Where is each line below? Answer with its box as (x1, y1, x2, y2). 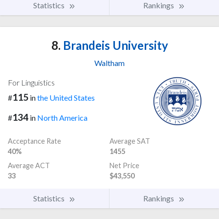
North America (37, 112, 88, 122)
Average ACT (8, 161, 50, 170)
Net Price (109, 161, 139, 170)
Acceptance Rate (8, 136, 61, 145)
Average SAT (109, 136, 150, 145)
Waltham (94, 58, 125, 68)
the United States (37, 93, 95, 103)
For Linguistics (8, 78, 55, 88)
